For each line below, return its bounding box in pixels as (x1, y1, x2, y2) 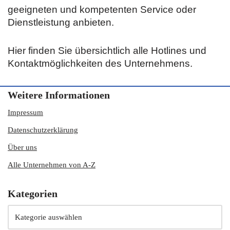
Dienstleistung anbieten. (8, 17, 114, 28)
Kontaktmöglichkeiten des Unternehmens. (8, 58, 193, 69)
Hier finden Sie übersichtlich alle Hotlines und (8, 45, 206, 56)
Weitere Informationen (8, 89, 110, 101)
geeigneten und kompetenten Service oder (8, 4, 196, 15)
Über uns (8, 143, 37, 151)
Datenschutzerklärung (8, 126, 78, 134)
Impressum (8, 108, 43, 117)
